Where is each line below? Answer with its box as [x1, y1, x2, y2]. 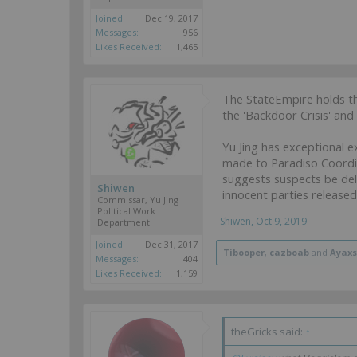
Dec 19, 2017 [145, 12, 198, 24]
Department [97, 216, 150, 228]
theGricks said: [231, 324, 305, 339]
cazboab [269, 246, 309, 258]
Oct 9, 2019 [256, 214, 307, 228]
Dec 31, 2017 [145, 238, 198, 250]
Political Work [97, 205, 155, 217]
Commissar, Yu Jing [97, 194, 178, 206]
